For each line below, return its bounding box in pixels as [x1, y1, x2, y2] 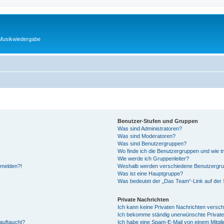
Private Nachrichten [117, 196, 169, 202]
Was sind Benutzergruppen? [117, 140, 187, 146]
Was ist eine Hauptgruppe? [117, 170, 183, 176]
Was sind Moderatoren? [117, 132, 176, 139]
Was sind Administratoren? [117, 125, 182, 131]
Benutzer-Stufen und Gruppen [117, 117, 198, 124]
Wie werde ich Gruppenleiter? [117, 155, 189, 161]
